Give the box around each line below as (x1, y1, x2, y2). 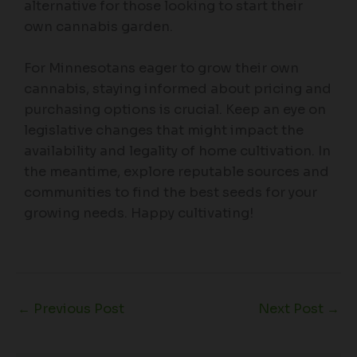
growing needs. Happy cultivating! (24, 205, 253, 222)
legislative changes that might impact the (24, 122, 304, 139)
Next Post (258, 300, 327, 317)
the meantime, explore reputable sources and (24, 163, 329, 181)
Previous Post (30, 300, 124, 317)
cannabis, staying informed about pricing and (24, 80, 331, 98)
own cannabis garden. (24, 18, 173, 35)
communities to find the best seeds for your (24, 184, 317, 202)
